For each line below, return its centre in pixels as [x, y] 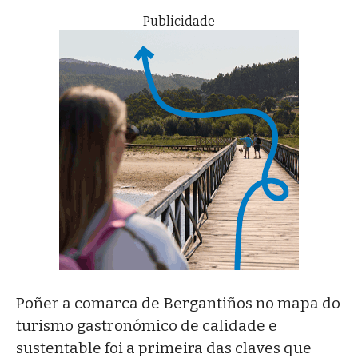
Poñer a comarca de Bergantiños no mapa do [178, 304]
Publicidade [179, 22]
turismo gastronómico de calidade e [147, 326]
